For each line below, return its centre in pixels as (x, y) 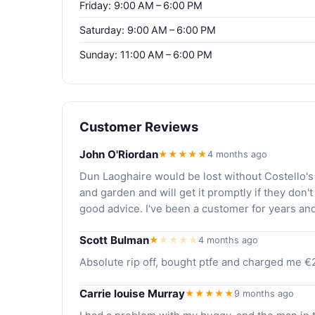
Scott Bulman (114, 240)
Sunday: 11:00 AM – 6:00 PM (146, 55)
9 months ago (264, 293)
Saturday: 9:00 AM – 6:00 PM (148, 30)
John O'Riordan (119, 154)
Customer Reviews (139, 126)
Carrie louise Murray (132, 293)
